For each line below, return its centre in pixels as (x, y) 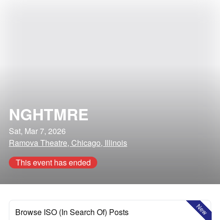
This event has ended (53, 162)
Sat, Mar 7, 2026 (37, 131)
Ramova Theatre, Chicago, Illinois (68, 143)
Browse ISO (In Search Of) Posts (72, 212)
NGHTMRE (49, 114)
